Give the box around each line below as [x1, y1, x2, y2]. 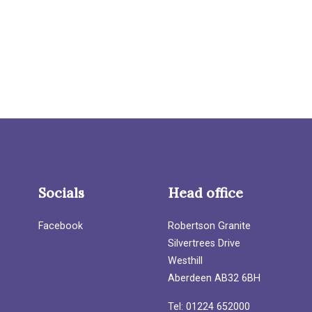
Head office [167, 185, 243, 201]
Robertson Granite [167, 220, 251, 232]
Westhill [167, 255, 203, 267]
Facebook [38, 220, 84, 232]
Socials [38, 185, 85, 201]
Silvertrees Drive [167, 237, 240, 249]
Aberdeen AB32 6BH [167, 272, 260, 284]
